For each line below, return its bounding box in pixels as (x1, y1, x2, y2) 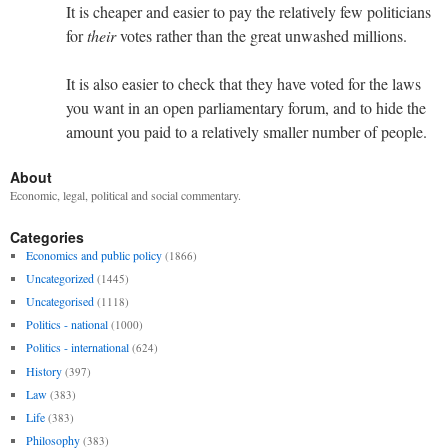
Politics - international (25, 339, 129, 356)
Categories (10, 226, 84, 247)
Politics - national (25, 316, 108, 333)
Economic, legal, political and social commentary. (10, 186, 241, 203)
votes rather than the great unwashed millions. (116, 24, 407, 46)
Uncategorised (25, 293, 94, 310)
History (25, 362, 62, 379)
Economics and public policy (25, 246, 162, 263)
